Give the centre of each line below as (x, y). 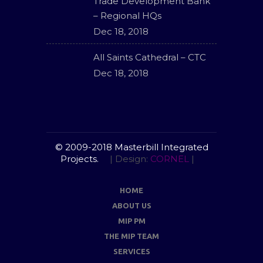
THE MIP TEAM (131, 236)
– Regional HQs (127, 16)
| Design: (130, 159)
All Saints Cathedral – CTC (150, 57)
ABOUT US (131, 205)
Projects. (80, 159)
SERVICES (131, 251)
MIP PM (131, 221)
